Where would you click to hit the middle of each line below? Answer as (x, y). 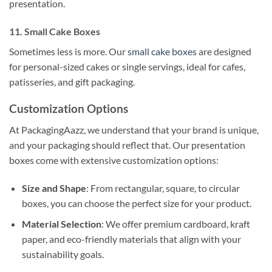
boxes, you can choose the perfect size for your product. (136, 203)
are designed (224, 51)
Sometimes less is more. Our (68, 51)
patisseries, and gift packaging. (72, 81)
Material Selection (61, 224)
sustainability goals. (63, 254)
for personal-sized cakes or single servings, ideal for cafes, (127, 66)
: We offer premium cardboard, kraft (175, 224)
